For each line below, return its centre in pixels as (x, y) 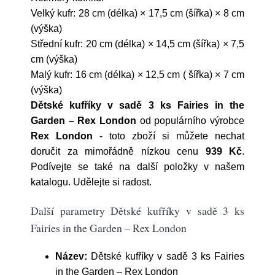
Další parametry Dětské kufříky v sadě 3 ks (137, 211)
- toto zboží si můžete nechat (168, 136)
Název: (71, 256)
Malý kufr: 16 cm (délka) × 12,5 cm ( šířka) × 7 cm (137, 75)
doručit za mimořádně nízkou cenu (118, 151)
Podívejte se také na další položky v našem (137, 167)
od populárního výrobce (190, 121)
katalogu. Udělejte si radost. (91, 182)
